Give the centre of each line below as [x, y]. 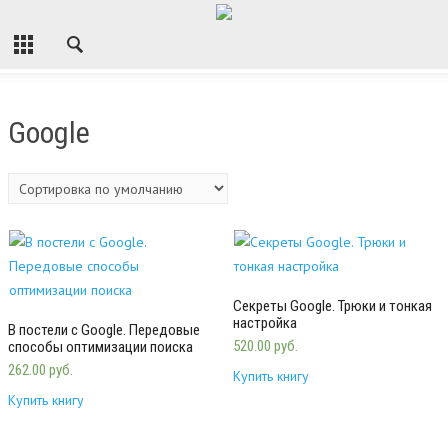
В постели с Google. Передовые [104, 329]
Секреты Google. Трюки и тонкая [332, 305]
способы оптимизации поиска [100, 346]
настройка [264, 322]
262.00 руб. [40, 369]
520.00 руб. [265, 345]
